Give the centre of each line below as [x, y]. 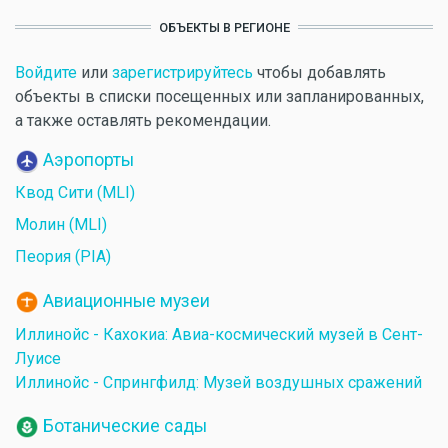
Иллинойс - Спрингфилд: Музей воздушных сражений [218, 382]
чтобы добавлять [319, 72]
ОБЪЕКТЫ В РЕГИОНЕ [224, 27]
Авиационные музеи [126, 300]
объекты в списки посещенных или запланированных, [219, 96]
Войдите [46, 72]
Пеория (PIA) [63, 257]
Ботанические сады [125, 425]
